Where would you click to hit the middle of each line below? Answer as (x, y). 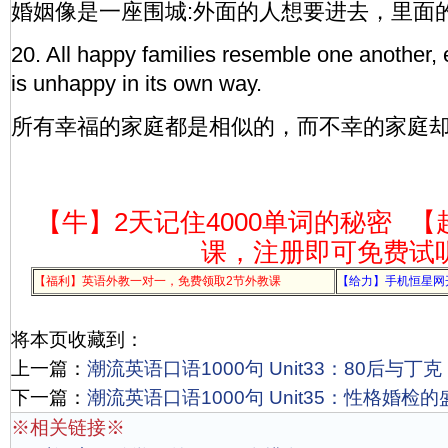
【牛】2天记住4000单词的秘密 (213, 222)
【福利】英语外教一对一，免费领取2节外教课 (157, 281)
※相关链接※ (68, 427)
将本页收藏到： (77, 339)
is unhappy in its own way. (136, 83)
